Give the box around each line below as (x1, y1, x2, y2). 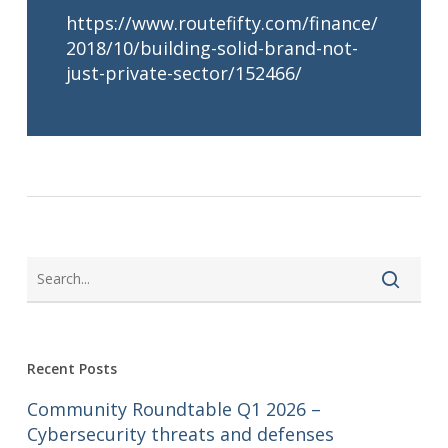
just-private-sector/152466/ (66, 60, 303, 85)
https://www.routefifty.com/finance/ (66, 10, 379, 35)
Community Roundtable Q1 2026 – (26, 396, 321, 421)
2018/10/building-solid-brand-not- (66, 35, 359, 60)
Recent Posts (26, 358, 117, 378)
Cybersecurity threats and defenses (26, 421, 334, 446)
